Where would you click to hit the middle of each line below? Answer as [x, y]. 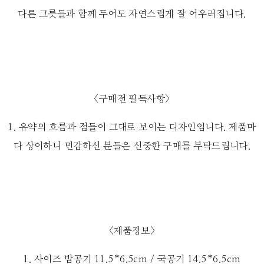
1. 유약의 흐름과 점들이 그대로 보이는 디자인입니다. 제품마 [132, 128]
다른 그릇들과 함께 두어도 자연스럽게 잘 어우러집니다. [132, 14]
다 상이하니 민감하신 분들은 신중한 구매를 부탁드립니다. [132, 146]
